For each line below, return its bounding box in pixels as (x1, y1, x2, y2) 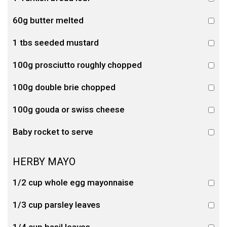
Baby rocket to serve (13, 127, 93, 137)
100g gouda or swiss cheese (13, 104, 125, 115)
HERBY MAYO (13, 156, 75, 168)
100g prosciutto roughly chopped (13, 60, 142, 70)
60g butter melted (13, 15, 84, 26)
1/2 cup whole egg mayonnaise (13, 177, 134, 188)
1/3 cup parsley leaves (13, 200, 100, 210)
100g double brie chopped (13, 82, 116, 93)
